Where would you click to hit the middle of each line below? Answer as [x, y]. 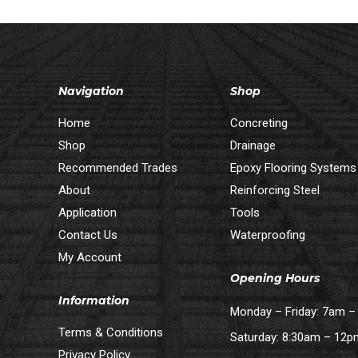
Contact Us [88, 235]
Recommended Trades [117, 167]
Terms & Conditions [110, 332]
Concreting [259, 123]
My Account [89, 257]
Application [87, 212]
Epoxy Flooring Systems [293, 167]
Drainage [253, 145]
